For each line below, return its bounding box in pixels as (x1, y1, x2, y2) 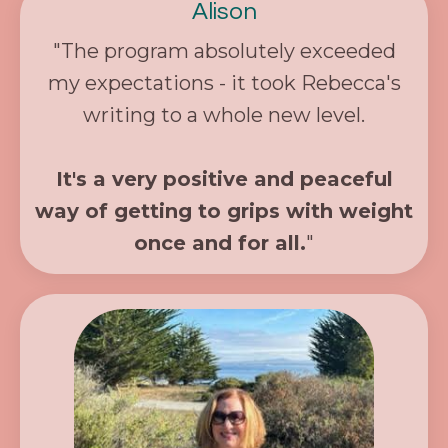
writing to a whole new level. (83, 102, 365, 127)
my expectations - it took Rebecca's (47, 70, 401, 95)
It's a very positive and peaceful (55, 166, 393, 191)
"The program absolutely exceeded (52, 38, 396, 63)
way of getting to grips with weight (35, 198, 413, 223)
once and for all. (134, 230, 306, 255)
